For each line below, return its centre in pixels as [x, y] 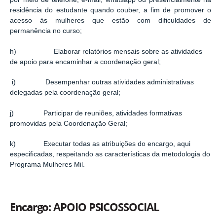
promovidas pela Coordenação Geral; [69, 123]
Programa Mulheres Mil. [47, 165]
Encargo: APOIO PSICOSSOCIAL [84, 207]
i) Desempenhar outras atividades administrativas [102, 82]
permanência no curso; [46, 31]
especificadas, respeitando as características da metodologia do [110, 154]
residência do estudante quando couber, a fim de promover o [110, 10]
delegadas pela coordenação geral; [65, 93]
